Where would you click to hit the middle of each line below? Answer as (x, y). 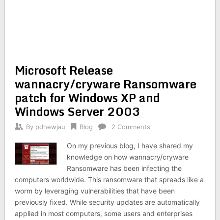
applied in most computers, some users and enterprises (103, 213)
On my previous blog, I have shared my (130, 146)
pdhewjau (50, 127)
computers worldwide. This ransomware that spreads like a (109, 179)
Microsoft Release (64, 70)
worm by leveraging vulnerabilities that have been (95, 191)
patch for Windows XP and (87, 97)
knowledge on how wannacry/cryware (128, 157)
